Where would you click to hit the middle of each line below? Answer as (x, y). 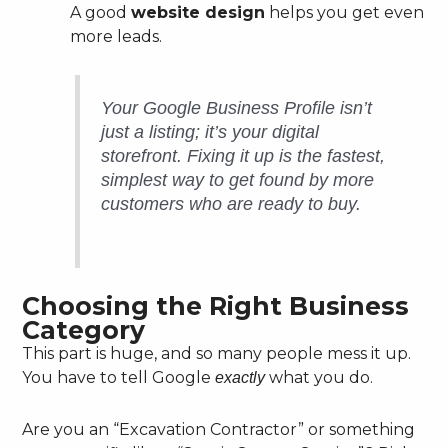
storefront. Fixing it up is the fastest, (243, 156)
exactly (240, 378)
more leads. (116, 36)
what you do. (319, 378)
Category (84, 330)
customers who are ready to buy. (231, 204)
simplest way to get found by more (238, 180)
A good (101, 12)
